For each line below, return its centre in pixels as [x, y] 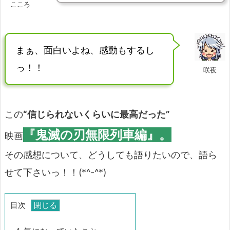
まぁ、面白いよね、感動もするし [85, 50]
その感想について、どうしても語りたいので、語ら [111, 155]
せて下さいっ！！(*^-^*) [55, 172]
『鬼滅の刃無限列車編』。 [97, 135]
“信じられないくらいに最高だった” [97, 114]
